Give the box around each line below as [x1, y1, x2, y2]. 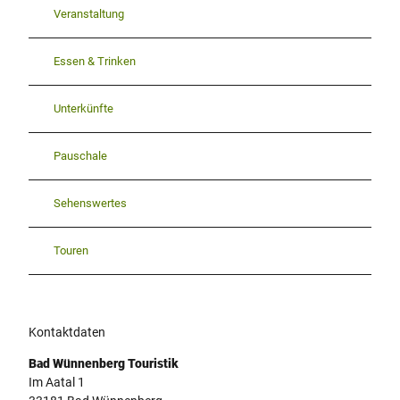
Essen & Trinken [54, 54, 136, 69]
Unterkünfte [54, 102, 113, 116]
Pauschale [54, 149, 107, 163]
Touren [54, 244, 88, 258]
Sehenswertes [54, 196, 127, 211]
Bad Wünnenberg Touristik [29, 355, 179, 371]
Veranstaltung [54, 7, 124, 21]
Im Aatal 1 [29, 374, 85, 389]
